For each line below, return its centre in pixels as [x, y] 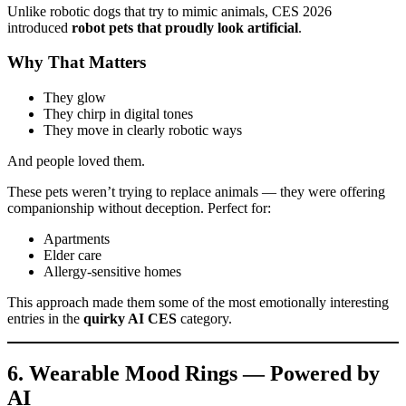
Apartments [77, 239]
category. [204, 319]
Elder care [72, 256]
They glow [75, 98]
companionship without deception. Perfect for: [139, 208]
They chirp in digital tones [118, 114]
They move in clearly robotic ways [143, 130]
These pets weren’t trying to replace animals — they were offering [196, 192]
